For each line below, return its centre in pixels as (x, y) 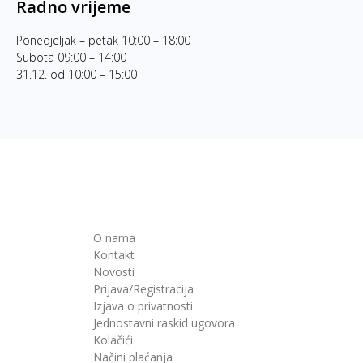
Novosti (114, 272)
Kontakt (114, 255)
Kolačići (113, 340)
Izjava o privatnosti (143, 306)
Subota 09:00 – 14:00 (71, 57)
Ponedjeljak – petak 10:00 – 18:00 (103, 40)
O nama (114, 238)
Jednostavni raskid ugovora (164, 323)
